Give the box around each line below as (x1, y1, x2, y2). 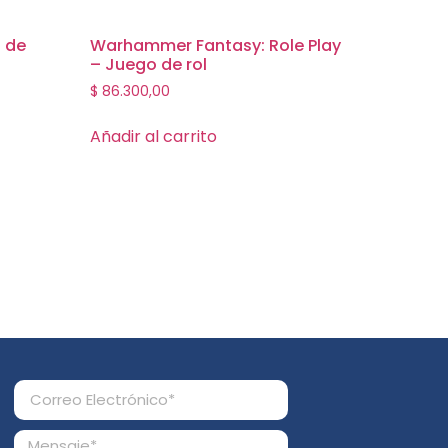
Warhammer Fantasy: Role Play (90, 34, 342, 58)
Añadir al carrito (90, 125, 218, 149)
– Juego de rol (90, 53, 208, 77)
